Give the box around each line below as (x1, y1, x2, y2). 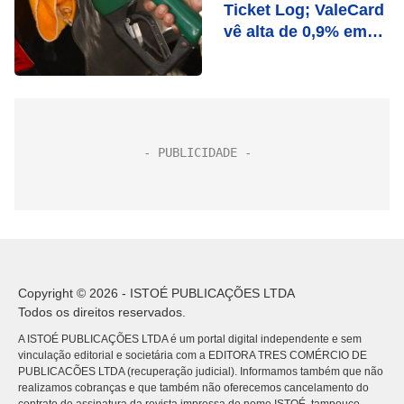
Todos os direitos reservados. (18, 305, 186, 319)
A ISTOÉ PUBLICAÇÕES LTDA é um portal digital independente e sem (18, 333, 362, 345)
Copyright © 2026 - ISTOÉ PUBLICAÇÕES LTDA (18, 286, 295, 300)
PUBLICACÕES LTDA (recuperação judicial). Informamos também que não (18, 365, 383, 378)
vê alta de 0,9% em (224, 23, 367, 41)
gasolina (224, 44, 289, 62)
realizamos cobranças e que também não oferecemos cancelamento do (18, 381, 369, 394)
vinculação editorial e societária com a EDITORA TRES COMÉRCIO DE (18, 349, 367, 362)
